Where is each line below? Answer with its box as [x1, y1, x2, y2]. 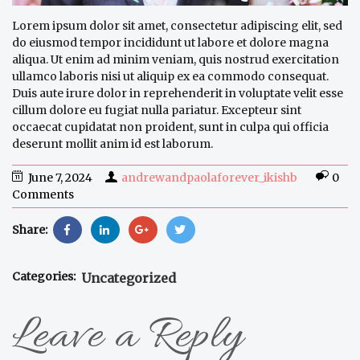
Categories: [12, 268, 76, 284]
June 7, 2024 [28, 170, 92, 185]
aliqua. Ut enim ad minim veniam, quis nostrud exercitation [12, 51, 339, 67]
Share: [12, 222, 50, 237]
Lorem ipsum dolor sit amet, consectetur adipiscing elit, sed [12, 18, 342, 33]
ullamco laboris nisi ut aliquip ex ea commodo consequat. [12, 68, 329, 84]
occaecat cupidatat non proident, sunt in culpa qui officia [12, 119, 329, 134]
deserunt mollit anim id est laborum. [12, 136, 213, 151]
